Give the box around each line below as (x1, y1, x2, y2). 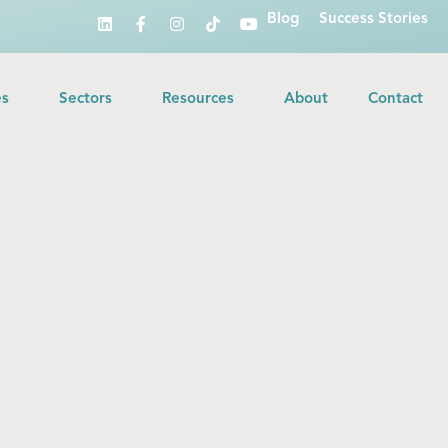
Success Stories (319, 12, 428, 27)
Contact (368, 92, 423, 108)
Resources (162, 92, 234, 108)
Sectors (59, 92, 112, 108)
